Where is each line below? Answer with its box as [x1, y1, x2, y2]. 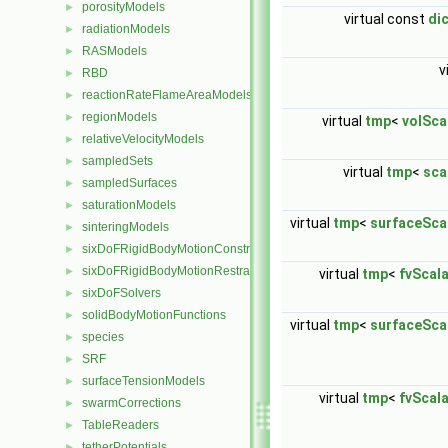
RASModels [82, 44, 147, 58]
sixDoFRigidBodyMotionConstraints [82, 242, 276, 256]
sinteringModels [82, 220, 169, 234]
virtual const [344, 11, 428, 27]
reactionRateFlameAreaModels [82, 88, 252, 102]
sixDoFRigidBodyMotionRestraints [82, 264, 269, 278]
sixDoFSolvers [82, 286, 161, 300]
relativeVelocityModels [82, 132, 204, 146]
